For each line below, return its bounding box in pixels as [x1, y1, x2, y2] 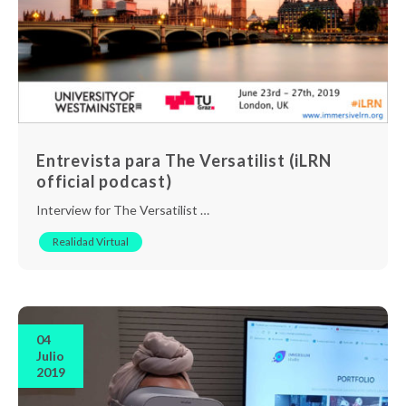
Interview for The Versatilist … [36, 201, 209, 217]
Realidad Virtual [53, 234, 129, 248]
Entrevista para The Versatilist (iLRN [36, 150, 332, 170]
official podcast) [36, 170, 172, 191]
